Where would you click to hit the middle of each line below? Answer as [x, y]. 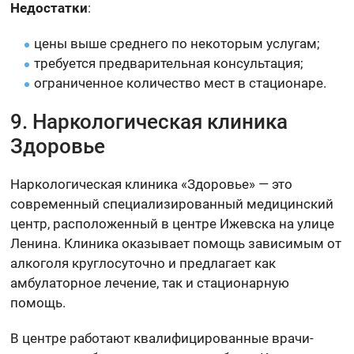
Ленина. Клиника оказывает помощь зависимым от [176, 243]
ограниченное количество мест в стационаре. [181, 83]
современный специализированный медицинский [172, 203]
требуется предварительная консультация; [169, 63]
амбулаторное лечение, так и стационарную [150, 282]
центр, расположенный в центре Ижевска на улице [173, 223]
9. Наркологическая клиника [149, 121]
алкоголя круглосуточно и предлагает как [143, 263]
